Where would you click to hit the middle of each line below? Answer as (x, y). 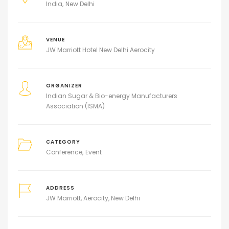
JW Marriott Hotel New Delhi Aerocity (100, 50)
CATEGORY (63, 142)
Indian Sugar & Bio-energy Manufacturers (111, 96)
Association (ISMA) (75, 106)
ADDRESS (60, 188)
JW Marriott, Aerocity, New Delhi (93, 198)
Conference (64, 152)
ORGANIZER (64, 86)
